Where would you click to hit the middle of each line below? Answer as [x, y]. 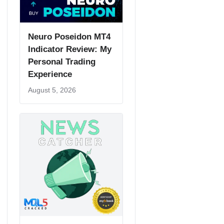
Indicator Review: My [70, 49]
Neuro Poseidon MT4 [69, 37]
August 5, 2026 [52, 90]
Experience [50, 74]
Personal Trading [62, 62]
